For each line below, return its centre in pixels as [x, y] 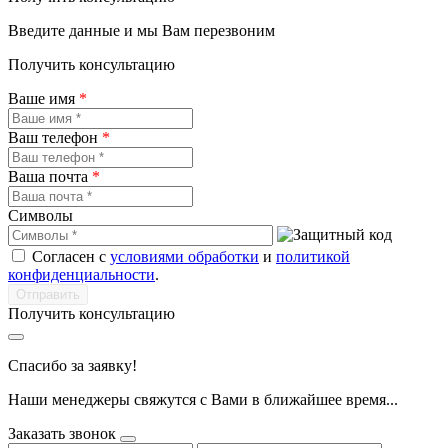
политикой [313, 256]
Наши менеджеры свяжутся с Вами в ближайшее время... [203, 399]
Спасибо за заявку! [72, 365]
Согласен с [71, 256]
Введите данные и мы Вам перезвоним [141, 30]
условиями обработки [184, 256]
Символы [40, 215]
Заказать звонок [62, 433]
